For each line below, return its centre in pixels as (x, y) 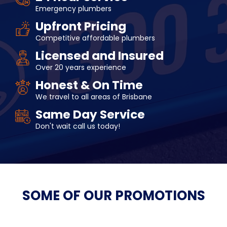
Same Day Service (90, 115)
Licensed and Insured (100, 56)
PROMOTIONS (160, 196)
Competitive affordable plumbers (95, 38)
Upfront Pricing (81, 27)
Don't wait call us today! (78, 126)
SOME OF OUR (68, 196)
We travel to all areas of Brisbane (94, 97)
